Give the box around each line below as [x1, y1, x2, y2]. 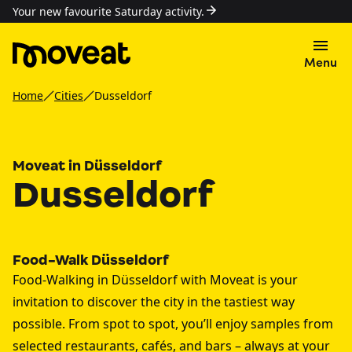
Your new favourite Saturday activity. [13, 4, 204, 19]
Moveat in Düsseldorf [13, 157, 162, 174]
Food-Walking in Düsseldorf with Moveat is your [13, 271, 298, 288]
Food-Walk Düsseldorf [13, 251, 169, 269]
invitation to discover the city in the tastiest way [13, 293, 295, 310]
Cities [54, 88, 83, 103]
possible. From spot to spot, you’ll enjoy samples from [13, 315, 333, 332]
